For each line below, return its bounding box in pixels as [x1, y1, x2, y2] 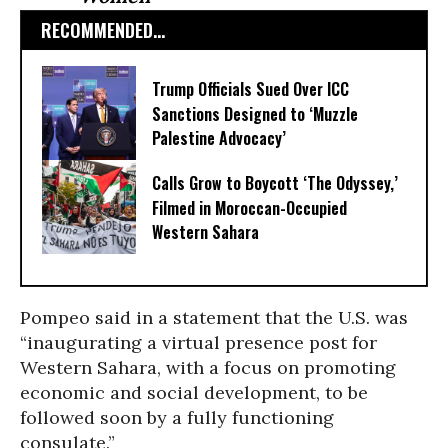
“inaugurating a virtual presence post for [20, 331, 377, 354]
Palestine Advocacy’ [152, 126, 286, 151]
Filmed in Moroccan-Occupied [152, 196, 347, 221]
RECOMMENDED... [41, 17, 165, 43]
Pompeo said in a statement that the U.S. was [20, 306, 408, 329]
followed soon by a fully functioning [20, 406, 334, 429]
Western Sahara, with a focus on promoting [20, 356, 396, 379]
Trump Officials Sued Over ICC [152, 77, 349, 102]
